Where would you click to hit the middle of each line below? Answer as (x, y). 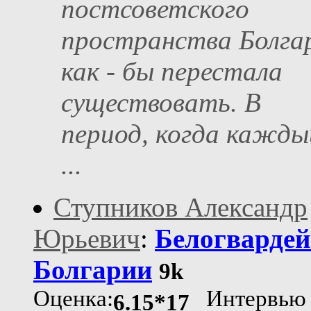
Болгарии (93, 270)
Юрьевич (87, 239)
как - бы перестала (172, 72)
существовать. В (161, 103)
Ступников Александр (180, 208)
